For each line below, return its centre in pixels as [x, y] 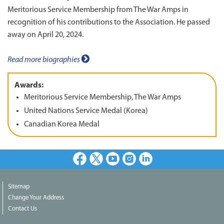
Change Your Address [36, 197]
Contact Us [22, 208]
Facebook [85, 169]
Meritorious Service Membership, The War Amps [103, 98]
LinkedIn [150, 169]
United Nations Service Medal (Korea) [86, 111]
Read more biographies [44, 60]
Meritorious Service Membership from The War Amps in [98, 10]
